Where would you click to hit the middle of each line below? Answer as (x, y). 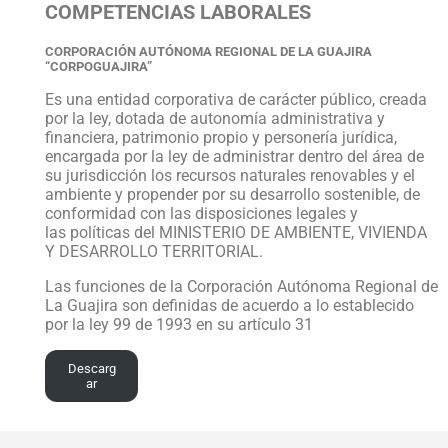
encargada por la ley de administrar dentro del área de (234, 157)
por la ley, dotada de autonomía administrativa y (215, 119)
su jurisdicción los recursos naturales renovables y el (230, 176)
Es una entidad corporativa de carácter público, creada (236, 100)
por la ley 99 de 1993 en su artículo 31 (179, 325)
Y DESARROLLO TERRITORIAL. (154, 252)
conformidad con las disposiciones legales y (201, 214)
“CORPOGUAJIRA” (98, 67)
